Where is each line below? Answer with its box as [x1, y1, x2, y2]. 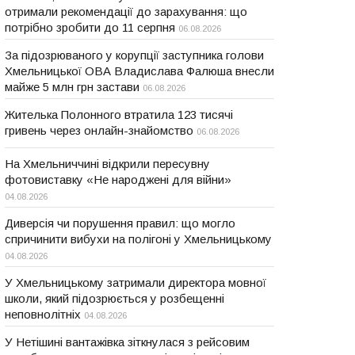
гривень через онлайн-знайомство [5, 124, 193, 137]
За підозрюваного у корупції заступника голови [5, 48, 264, 62]
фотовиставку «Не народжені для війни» [5, 173, 231, 186]
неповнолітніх [5, 307, 84, 321]
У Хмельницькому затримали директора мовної [5, 276, 266, 289]
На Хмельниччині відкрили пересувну [5, 157, 210, 170]
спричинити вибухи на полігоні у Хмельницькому [5, 232, 272, 246]
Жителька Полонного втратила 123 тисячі [5, 108, 233, 121]
